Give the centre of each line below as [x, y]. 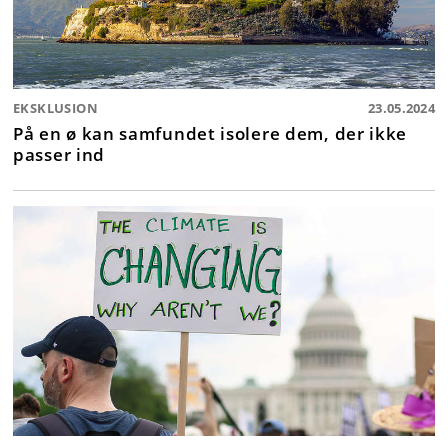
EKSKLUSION [55, 107]
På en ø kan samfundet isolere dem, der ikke [210, 132]
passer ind [59, 153]
